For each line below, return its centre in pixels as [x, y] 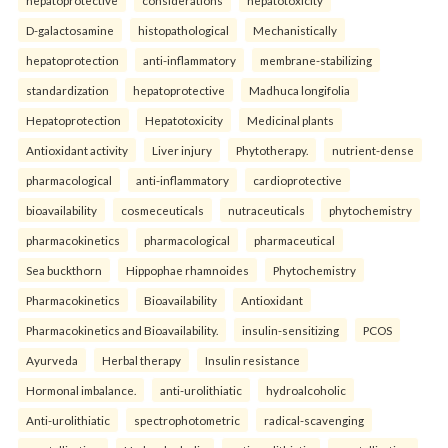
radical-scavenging [314, 419]
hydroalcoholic [306, 389]
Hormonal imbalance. [81, 389]
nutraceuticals [266, 209]
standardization [67, 89]
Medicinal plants [290, 119]
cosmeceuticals [162, 209]
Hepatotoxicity [184, 119]
